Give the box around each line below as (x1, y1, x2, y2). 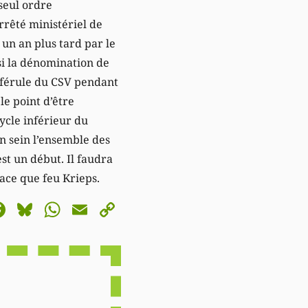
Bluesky (36, 194, 118, 224)
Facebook (8, 194, 107, 224)
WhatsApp (63, 194, 173, 224)
